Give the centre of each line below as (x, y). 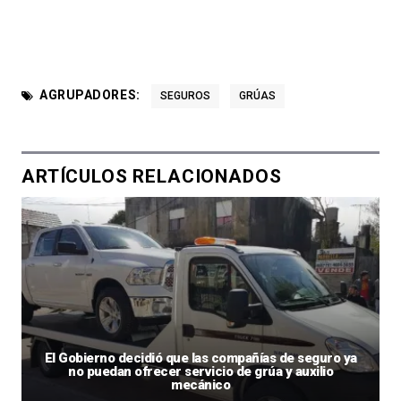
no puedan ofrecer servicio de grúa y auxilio (200, 371)
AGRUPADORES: (90, 94)
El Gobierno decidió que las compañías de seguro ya (200, 358)
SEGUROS (185, 95)
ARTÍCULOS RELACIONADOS (152, 176)
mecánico (200, 384)
